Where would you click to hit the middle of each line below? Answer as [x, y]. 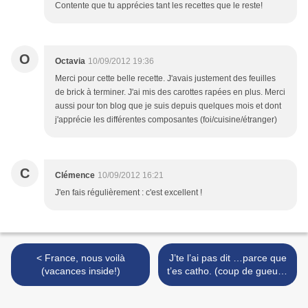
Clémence [75, 176]
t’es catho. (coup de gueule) [228, 271]
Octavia [70, 62]
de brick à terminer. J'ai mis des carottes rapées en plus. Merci [170, 92]
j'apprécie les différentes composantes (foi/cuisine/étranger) [166, 120]
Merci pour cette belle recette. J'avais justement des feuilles [165, 79]
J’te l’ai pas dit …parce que [228, 258]
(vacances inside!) [80, 271]
